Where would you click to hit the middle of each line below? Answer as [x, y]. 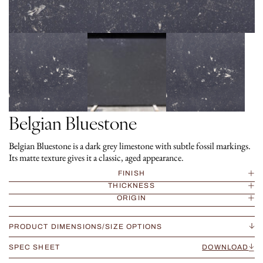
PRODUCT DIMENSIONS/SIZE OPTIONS [85, 226]
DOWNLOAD [225, 247]
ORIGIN [131, 198]
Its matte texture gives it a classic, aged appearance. [96, 158]
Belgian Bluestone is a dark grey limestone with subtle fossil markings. [129, 146]
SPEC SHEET [34, 247]
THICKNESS [131, 186]
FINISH [131, 173]
